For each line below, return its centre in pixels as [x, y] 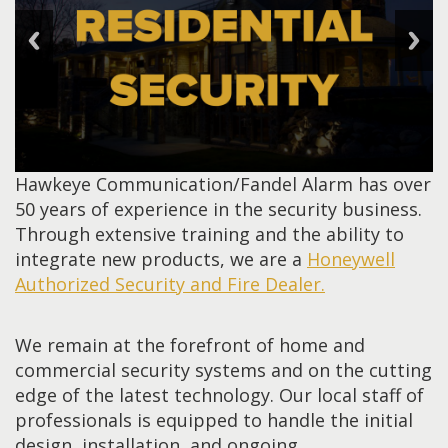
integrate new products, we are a [161, 259]
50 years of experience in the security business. [218, 209]
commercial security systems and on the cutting [223, 370]
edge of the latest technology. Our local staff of [219, 395]
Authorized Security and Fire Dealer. [170, 284]
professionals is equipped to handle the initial [214, 420]
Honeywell [351, 259]
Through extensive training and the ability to [209, 234]
